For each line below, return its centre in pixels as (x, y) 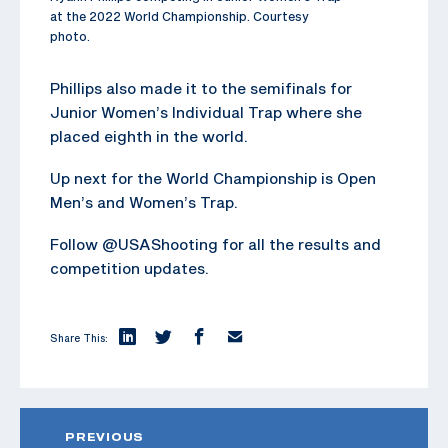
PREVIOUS (104, 436)
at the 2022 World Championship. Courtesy (179, 15)
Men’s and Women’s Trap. (144, 201)
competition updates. (129, 267)
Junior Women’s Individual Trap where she (206, 111)
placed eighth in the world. (149, 135)
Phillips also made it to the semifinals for (201, 87)
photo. (70, 35)
